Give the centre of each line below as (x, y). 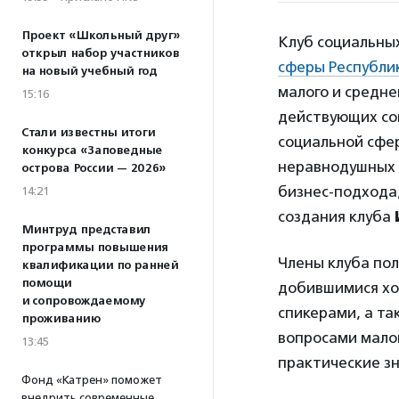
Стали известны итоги (88, 133)
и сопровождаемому (83, 301)
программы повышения (94, 248)
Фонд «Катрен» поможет (92, 380)
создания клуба (336, 216)
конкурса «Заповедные (92, 151)
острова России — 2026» (94, 168)
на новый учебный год (89, 71)
